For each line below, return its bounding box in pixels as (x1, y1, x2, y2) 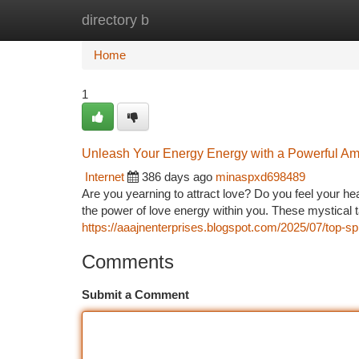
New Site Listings (162, 13, 252, 26)
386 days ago (142, 170, 212, 184)
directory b (82, 12, 149, 28)
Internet (85, 170, 124, 184)
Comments (82, 251, 174, 272)
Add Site (276, 13, 321, 26)
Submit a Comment (82, 288, 189, 301)
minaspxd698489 (216, 170, 305, 184)
